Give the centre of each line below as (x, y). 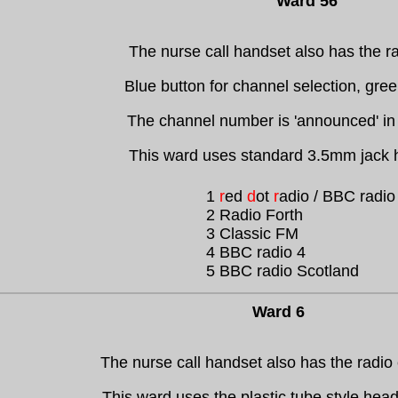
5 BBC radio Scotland (282, 271)
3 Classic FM (252, 234)
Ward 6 (279, 312)
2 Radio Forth (254, 215)
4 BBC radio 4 (255, 252)
